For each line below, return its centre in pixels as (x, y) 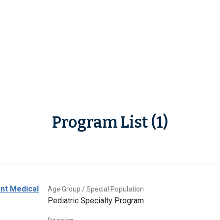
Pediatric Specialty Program (96, 201)
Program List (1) (110, 123)
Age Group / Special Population (96, 189)
